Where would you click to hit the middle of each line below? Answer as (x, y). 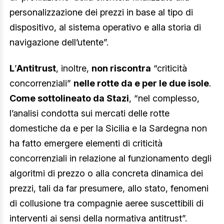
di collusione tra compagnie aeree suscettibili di (106, 203)
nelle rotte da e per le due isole (141, 83)
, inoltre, (74, 68)
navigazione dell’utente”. (59, 42)
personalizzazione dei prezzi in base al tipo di (101, 12)
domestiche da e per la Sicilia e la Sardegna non (108, 128)
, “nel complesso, (164, 98)
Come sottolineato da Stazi (69, 98)
